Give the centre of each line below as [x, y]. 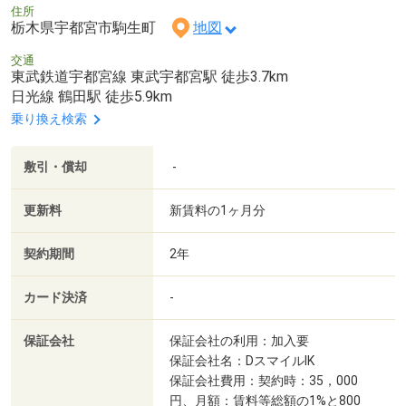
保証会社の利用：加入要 [239, 341]
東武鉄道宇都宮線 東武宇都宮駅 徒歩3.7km [150, 77]
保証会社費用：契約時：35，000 [264, 381]
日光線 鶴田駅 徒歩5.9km [92, 97]
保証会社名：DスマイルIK [242, 361]
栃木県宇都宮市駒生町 [91, 28]
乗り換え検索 [49, 119]
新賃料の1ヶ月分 [217, 211]
